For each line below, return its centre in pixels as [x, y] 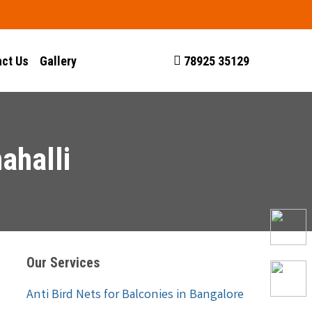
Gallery [58, 61]
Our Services [63, 263]
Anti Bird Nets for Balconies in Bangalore [135, 295]
